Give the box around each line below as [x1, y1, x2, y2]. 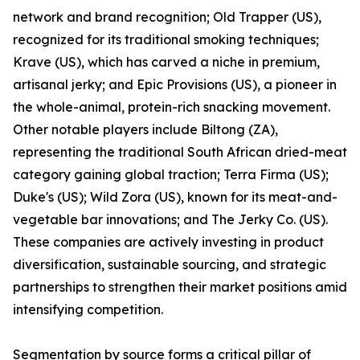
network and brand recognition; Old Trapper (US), [13, 9, 321, 26]
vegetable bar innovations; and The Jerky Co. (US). [13, 211, 328, 228]
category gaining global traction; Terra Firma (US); [13, 166, 329, 183]
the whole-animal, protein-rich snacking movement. [13, 99, 330, 116]
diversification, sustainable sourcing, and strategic [13, 256, 326, 273]
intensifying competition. [13, 301, 163, 318]
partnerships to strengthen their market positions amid [13, 279, 347, 296]
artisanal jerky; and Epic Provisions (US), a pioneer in [13, 76, 337, 93]
